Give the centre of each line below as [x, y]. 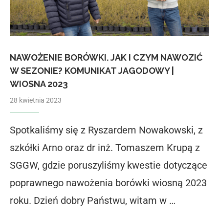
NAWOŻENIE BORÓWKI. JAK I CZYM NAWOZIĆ [106, 58]
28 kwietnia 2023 [36, 100]
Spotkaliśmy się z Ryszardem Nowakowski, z [106, 130]
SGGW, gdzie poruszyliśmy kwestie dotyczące [109, 165]
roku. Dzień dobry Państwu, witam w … [93, 201]
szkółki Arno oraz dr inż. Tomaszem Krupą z [105, 148]
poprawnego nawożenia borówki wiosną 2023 [108, 183]
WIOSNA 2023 [39, 84]
